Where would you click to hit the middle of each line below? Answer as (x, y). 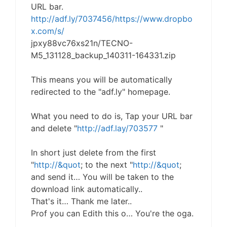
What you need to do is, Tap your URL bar (112, 116)
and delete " (54, 128)
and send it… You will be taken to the (102, 177)
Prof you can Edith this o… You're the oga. (112, 213)
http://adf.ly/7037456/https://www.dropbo (112, 19)
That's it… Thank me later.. (81, 201)
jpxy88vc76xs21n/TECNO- (82, 43)
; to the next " (107, 165)
